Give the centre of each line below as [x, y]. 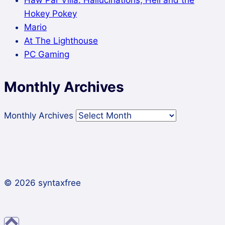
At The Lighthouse [61, 40]
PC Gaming [47, 54]
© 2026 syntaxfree [42, 183]
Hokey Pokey [50, 13]
